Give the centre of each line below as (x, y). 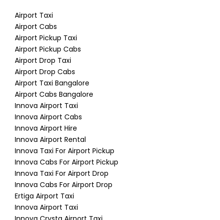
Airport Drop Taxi (43, 61)
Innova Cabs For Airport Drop (64, 185)
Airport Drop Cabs (45, 72)
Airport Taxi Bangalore (52, 83)
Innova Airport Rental (50, 140)
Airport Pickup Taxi (46, 38)
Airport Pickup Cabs (48, 49)
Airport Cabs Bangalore (54, 95)
